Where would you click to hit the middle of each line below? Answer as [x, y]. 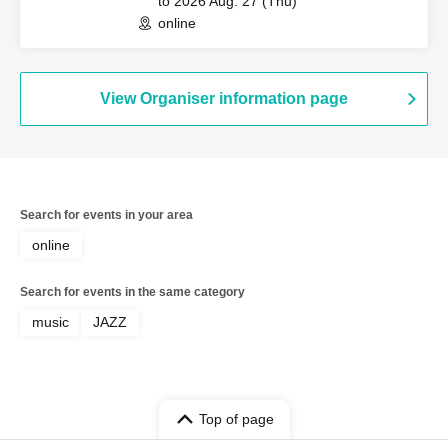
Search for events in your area [106, 214]
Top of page [236, 418]
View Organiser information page [224, 98]
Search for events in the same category [132, 291]
